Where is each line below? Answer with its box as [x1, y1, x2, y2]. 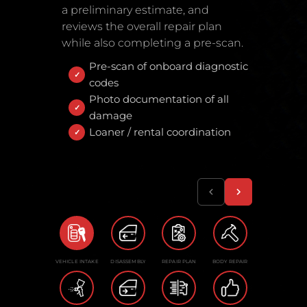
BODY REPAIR [212, 258, 248, 265]
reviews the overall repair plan [62, 20, 222, 34]
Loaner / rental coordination [89, 125, 231, 139]
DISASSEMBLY [110, 258, 146, 265]
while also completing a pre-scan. [62, 36, 243, 50]
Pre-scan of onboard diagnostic [89, 60, 248, 73]
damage [89, 109, 132, 123]
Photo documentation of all [89, 93, 229, 106]
